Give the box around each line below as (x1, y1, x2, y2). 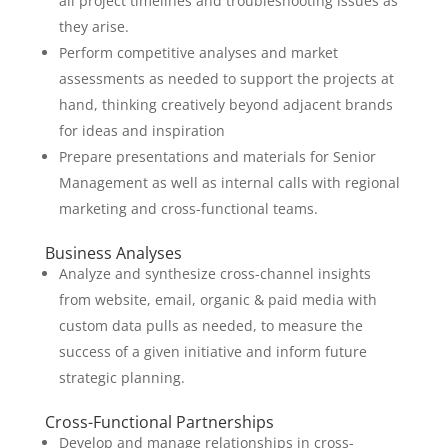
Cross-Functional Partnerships (44, 411, 274, 433)
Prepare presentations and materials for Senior (58, 147, 376, 166)
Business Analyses (44, 242, 182, 264)
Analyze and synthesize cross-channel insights (58, 264, 371, 283)
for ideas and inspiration (58, 121, 225, 140)
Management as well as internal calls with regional (58, 173, 400, 192)
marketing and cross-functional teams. (58, 199, 318, 218)
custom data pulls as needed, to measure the (58, 316, 363, 335)
